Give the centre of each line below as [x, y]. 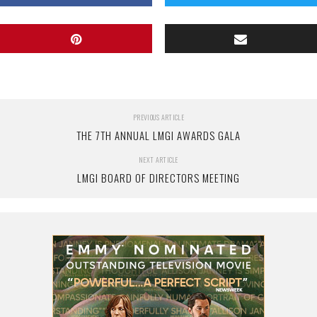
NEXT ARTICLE [158, 160]
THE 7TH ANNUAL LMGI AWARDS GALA [158, 135]
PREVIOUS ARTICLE [158, 117]
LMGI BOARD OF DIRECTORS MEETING [158, 178]
